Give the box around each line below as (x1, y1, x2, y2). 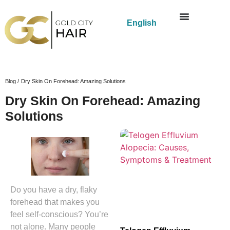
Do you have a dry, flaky (10, 185, 97, 195)
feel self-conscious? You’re (10, 210, 108, 219)
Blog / (5, 78, 19, 84)
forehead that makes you (10, 198, 100, 207)
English (126, 18, 157, 27)
